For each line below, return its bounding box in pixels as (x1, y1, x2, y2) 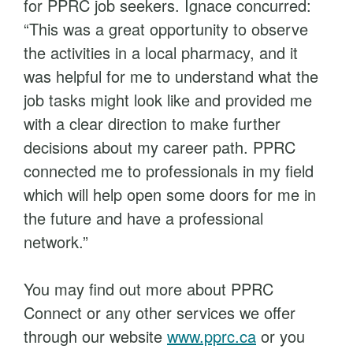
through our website (24, 325, 167, 347)
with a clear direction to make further (24, 112, 281, 135)
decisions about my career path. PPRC (24, 136, 295, 158)
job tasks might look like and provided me (24, 88, 312, 111)
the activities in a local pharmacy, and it (24, 41, 298, 64)
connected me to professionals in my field (24, 159, 314, 182)
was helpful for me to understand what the (24, 65, 318, 87)
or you (256, 325, 305, 347)
